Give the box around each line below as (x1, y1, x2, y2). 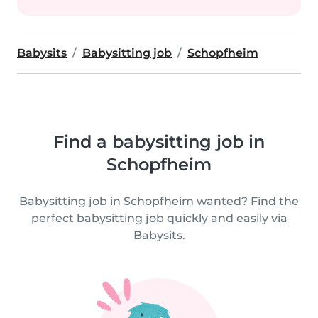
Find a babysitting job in (53, 131, 265, 152)
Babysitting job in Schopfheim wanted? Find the (19, 194, 299, 208)
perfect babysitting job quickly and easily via (31, 212, 287, 225)
